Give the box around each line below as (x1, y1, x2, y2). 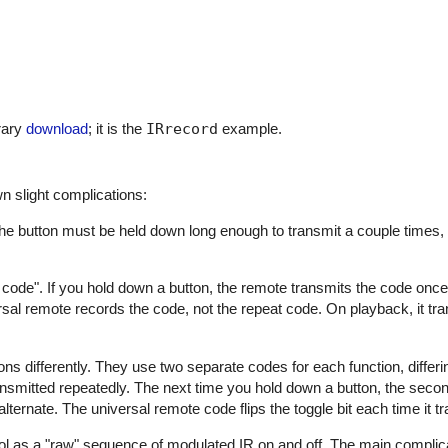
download (26, 119, 88, 137)
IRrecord (146, 119, 218, 138)
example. (218, 119, 282, 137)
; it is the (88, 119, 146, 137)
